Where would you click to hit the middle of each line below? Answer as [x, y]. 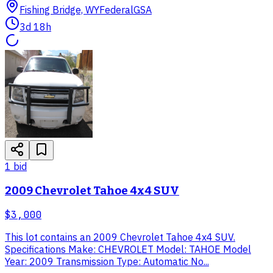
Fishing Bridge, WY [59, 9]
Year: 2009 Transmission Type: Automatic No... [107, 262]
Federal [116, 9]
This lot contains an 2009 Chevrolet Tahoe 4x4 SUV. [120, 237]
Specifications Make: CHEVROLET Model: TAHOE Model [128, 250]
